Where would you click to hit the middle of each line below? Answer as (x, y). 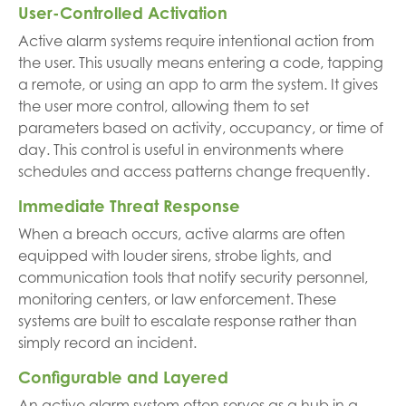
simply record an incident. (107, 343)
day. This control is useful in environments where (181, 150)
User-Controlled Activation (123, 13)
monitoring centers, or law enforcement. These (177, 299)
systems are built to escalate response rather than (188, 321)
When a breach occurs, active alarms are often (182, 234)
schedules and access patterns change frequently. (194, 171)
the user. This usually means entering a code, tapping (201, 63)
